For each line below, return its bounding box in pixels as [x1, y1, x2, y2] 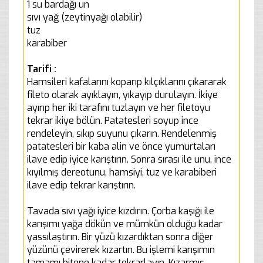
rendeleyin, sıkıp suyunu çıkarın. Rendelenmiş [27, 127, 217, 140]
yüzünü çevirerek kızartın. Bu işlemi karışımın [27, 243, 215, 256]
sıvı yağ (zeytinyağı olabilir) [27, 11, 142, 23]
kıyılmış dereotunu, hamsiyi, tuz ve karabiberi [27, 166, 217, 178]
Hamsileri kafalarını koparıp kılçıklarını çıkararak [27, 75, 227, 88]
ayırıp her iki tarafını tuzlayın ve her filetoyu [27, 101, 210, 114]
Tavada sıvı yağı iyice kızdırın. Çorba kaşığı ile [27, 204, 214, 217]
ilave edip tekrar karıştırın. [27, 178, 136, 191]
